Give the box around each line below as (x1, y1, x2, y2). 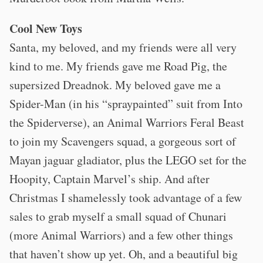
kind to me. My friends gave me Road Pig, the (9, 58, 227, 74)
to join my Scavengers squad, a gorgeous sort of (9, 133, 236, 149)
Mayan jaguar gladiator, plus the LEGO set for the (9, 152, 247, 168)
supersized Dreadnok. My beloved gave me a (9, 77, 221, 93)
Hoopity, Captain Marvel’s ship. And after (9, 171, 210, 187)
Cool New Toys (9, 20, 82, 37)
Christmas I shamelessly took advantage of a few (9, 190, 242, 205)
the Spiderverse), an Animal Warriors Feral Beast (9, 114, 244, 130)
